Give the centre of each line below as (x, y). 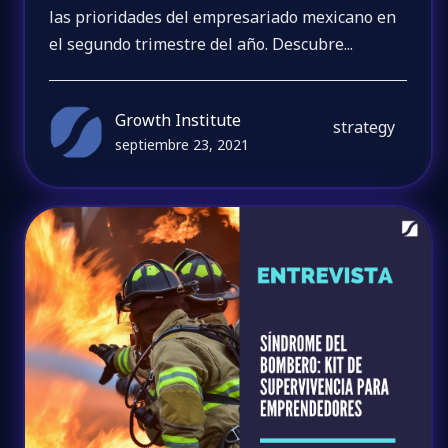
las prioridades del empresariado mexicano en (223, 16)
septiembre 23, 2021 (182, 145)
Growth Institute (178, 120)
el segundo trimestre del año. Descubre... (201, 43)
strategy (364, 127)
